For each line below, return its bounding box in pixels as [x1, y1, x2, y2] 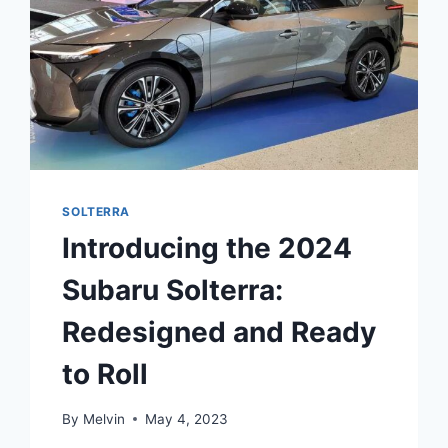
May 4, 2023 [144, 410, 228, 427]
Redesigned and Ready [62, 315, 377, 350]
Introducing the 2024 [62, 231, 353, 266]
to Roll [62, 357, 149, 392]
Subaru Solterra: [62, 273, 284, 308]
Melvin [82, 410, 125, 427]
